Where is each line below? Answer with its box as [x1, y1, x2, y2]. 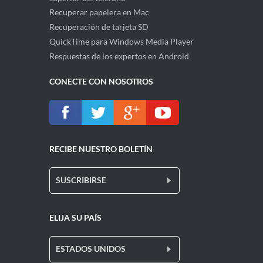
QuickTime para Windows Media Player [49, 36, 194, 46]
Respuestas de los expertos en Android [49, 50, 189, 61]
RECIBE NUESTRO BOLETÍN [49, 143, 153, 154]
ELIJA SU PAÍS [49, 212, 102, 222]
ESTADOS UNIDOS [56, 243, 126, 254]
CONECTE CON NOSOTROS [49, 76, 153, 86]
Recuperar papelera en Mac [49, 6, 149, 17]
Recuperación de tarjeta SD [49, 21, 149, 32]
